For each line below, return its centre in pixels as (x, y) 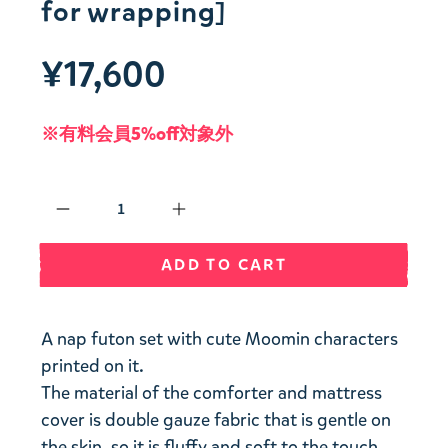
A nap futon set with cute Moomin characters (220, 339)
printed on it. (93, 366)
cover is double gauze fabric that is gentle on (216, 420)
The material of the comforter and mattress (212, 393)
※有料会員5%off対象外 (137, 133)
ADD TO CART (224, 264)
